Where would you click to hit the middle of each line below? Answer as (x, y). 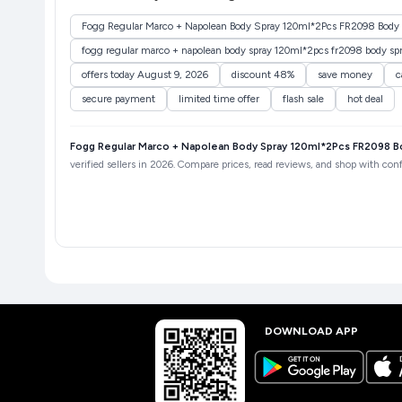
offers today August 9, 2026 (144, 75)
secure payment (118, 99)
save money (345, 75)
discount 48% (262, 75)
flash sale (303, 99)
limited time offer (218, 99)
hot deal (365, 99)
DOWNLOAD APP (311, 331)
